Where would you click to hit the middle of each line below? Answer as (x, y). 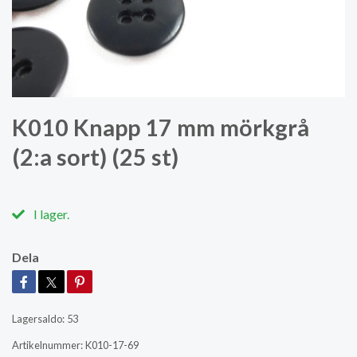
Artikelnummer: (47, 345)
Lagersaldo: (38, 318)
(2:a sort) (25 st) (95, 157)
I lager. (50, 214)
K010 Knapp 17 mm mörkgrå (161, 127)
